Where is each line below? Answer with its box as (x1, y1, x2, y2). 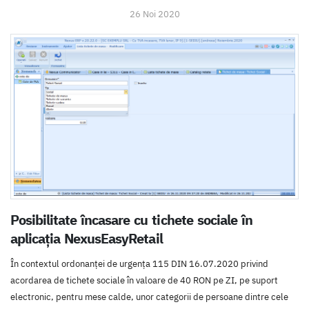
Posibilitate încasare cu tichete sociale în (10, 211, 252, 229)
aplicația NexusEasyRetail (10, 230, 163, 248)
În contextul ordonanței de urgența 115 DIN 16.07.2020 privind (10, 258, 268, 270)
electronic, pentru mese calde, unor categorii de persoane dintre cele (10, 291, 288, 303)
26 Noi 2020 (129, 8, 180, 21)
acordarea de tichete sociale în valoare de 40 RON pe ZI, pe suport (10, 275, 278, 287)
